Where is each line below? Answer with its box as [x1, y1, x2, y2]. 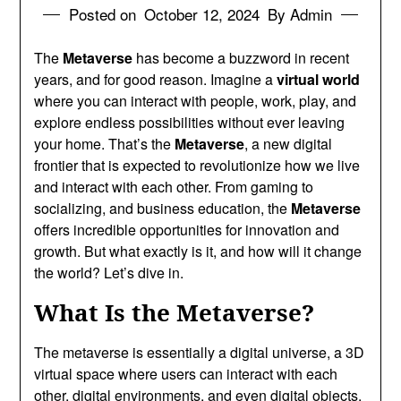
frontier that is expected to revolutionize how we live [34, 154, 361, 175]
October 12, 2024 [144, 2, 260, 25]
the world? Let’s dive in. [34, 261, 184, 283]
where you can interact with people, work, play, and [34, 90, 357, 111]
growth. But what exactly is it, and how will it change [34, 240, 363, 261]
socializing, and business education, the [34, 197, 292, 218]
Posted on [69, 2, 141, 25]
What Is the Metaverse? [34, 295, 315, 328]
